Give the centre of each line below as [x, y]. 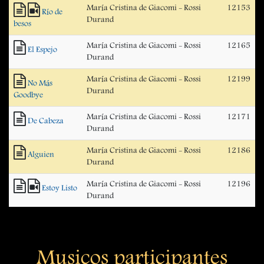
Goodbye [28, 95]
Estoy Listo [60, 188]
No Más [40, 83]
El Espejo [42, 50]
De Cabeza [46, 121]
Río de [52, 12]
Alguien [41, 155]
